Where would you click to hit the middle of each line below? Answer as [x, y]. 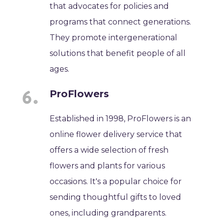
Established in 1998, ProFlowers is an [121, 118]
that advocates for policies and [110, 6]
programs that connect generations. [121, 22]
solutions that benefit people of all [118, 53]
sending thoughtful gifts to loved [116, 197]
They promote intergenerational [114, 37]
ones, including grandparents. [108, 213]
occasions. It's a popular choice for [116, 181]
